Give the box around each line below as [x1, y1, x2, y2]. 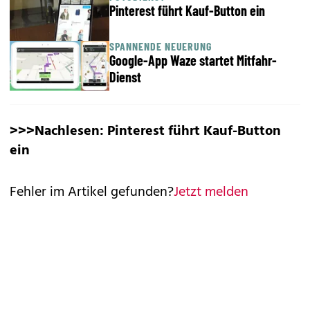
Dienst [109, 69, 141, 85]
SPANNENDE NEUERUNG [109, 39, 212, 53]
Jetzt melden [174, 181, 248, 203]
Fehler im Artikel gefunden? [10, 181, 174, 203]
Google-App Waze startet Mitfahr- [109, 52, 277, 69]
